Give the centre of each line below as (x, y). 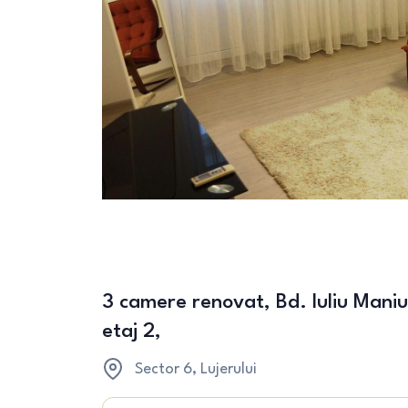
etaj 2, (132, 331)
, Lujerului (224, 369)
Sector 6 (163, 369)
